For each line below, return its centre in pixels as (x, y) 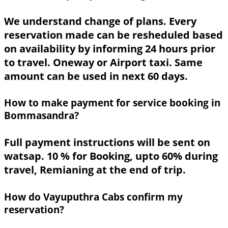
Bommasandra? (41, 116)
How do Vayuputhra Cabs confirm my (93, 196)
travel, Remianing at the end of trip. (95, 170)
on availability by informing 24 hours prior (110, 48)
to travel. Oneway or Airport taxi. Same (103, 62)
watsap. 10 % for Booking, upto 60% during (111, 156)
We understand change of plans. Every (100, 21)
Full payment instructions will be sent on (107, 142)
